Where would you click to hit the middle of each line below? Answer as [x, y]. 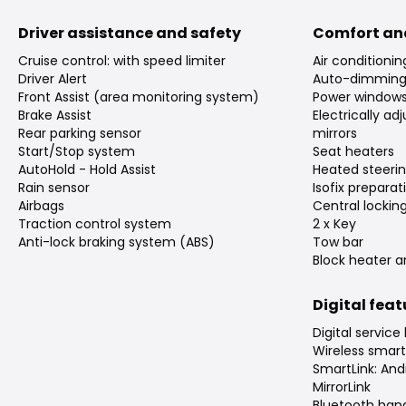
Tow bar [338, 242]
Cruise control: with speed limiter [122, 61]
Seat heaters [353, 152]
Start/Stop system [77, 152]
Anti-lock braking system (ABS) [116, 242]
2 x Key [334, 224]
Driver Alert [53, 79]
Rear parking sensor [80, 134]
